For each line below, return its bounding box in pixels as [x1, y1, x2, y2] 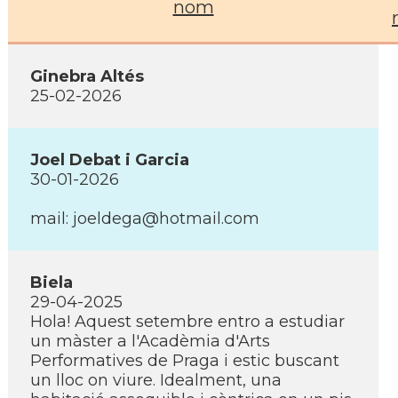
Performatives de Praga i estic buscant [30, 351, 339, 370]
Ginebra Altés [30, 67, 144, 86]
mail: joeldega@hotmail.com [30, 209, 259, 228]
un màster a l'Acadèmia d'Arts [30, 331, 270, 351]
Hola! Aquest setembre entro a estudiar [30, 312, 345, 331]
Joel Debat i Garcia [30, 150, 189, 170]
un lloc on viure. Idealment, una [30, 370, 282, 390]
